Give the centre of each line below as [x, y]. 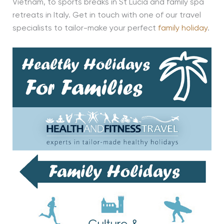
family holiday [182, 28]
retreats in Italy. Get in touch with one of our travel [106, 15]
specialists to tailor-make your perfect [85, 28]
